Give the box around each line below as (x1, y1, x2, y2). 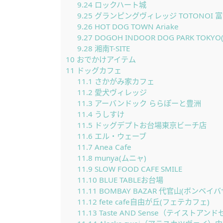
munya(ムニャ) (92, 153, 146, 163)
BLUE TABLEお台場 (97, 175, 163, 185)
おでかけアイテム (75, 54, 136, 64)
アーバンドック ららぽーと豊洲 (92, 98, 201, 108)
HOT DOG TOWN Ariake (92, 21, 179, 31)
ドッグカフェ (75, 65, 121, 75)
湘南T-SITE (92, 43, 130, 53)
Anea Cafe (92, 142, 131, 152)
